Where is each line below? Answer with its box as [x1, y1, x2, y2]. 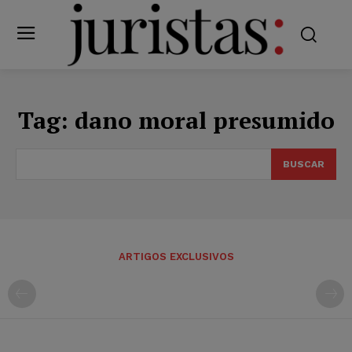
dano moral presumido [74, 104, 335, 136]
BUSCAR [283, 158, 324, 170]
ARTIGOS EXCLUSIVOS [118, 250, 234, 262]
